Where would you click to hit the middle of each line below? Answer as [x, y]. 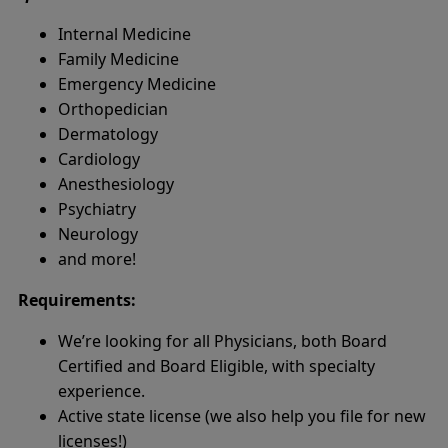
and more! [97, 259]
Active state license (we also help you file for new [242, 416]
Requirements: [77, 300]
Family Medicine [118, 59]
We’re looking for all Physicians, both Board [222, 341]
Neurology [98, 234]
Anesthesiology [116, 184]
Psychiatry [97, 209]
